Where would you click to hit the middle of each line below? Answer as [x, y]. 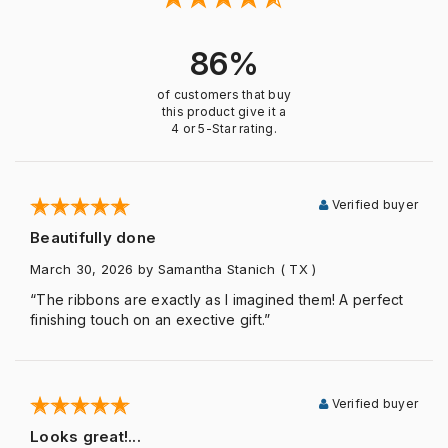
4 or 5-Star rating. [224, 128]
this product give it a [224, 111]
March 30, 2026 [82, 269]
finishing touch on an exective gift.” [150, 319]
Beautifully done [93, 237]
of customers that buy [224, 94]
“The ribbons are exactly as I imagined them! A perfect [217, 299]
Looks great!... [85, 436]
